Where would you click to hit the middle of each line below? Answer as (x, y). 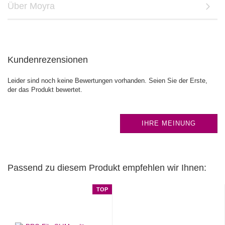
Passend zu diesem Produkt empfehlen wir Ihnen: (107, 167)
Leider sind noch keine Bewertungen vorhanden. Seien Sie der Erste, (107, 80)
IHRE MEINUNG (169, 123)
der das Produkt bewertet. (45, 89)
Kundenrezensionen (48, 60)
